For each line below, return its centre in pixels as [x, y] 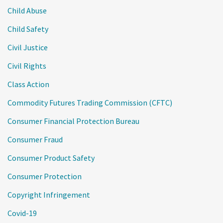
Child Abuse [27, 10]
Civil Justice [28, 47]
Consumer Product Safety [51, 158]
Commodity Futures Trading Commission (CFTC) [90, 102]
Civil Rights [27, 65]
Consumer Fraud [35, 139]
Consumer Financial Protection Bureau [73, 121]
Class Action [28, 84]
